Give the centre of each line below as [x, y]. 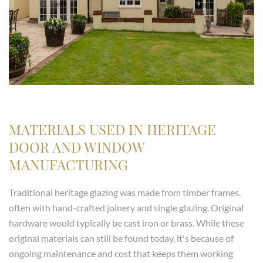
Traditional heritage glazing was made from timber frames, [125, 193]
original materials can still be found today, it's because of [121, 238]
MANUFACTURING [68, 165]
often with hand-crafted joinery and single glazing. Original [126, 208]
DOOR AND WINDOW [77, 147]
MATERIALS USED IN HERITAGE [112, 129]
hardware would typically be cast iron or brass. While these [127, 223]
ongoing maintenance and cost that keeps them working [121, 254]
